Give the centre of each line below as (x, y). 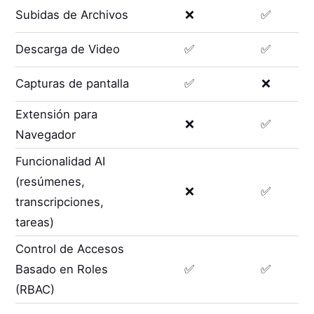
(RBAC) (35, 289)
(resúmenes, (50, 181)
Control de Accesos (70, 248)
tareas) (35, 222)
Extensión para (57, 114)
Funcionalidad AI (61, 161)
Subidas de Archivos (72, 15)
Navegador (46, 134)
